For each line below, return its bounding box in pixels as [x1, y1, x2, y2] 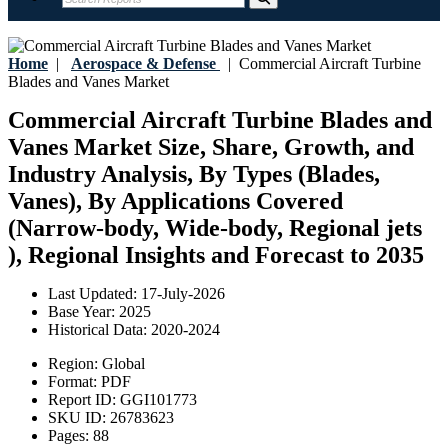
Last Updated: [48, 285, 141, 303]
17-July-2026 [141, 285, 225, 303]
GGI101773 [120, 391, 197, 409]
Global [102, 355, 145, 373]
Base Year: [48, 303, 119, 321]
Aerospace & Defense [71, 55, 216, 72]
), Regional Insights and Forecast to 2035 [8, 242, 424, 269]
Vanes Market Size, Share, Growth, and [8, 134, 414, 161]
